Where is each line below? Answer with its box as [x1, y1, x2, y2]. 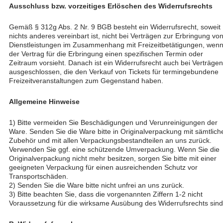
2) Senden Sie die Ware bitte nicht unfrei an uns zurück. [9, 181, 184, 189]
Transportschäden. [9, 172, 68, 180]
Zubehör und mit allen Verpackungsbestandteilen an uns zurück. [9, 136, 212, 144]
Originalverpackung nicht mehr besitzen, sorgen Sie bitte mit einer [9, 154, 217, 162]
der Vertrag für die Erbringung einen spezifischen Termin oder [9, 50, 203, 58]
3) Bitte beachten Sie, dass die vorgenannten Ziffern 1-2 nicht [9, 190, 203, 198]
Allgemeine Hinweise [9, 98, 80, 106]
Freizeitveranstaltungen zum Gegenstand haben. [9, 77, 163, 85]
